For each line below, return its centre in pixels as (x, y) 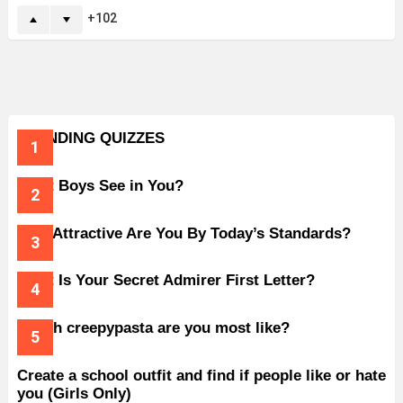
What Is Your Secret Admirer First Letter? (166, 281)
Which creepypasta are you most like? (153, 328)
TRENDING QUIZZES (91, 139)
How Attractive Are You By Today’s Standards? (184, 233)
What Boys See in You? (100, 185)
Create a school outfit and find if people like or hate (201, 375)
